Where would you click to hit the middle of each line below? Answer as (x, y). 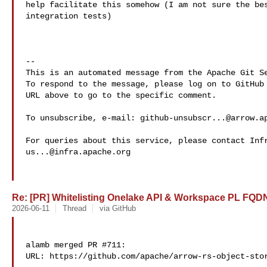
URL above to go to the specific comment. (121, 95)
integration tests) (69, 16)
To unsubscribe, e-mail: (83, 118)
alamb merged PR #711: (76, 245)
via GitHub (117, 208)
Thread (74, 208)
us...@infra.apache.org (78, 152)
